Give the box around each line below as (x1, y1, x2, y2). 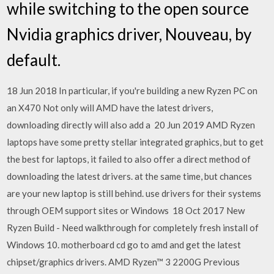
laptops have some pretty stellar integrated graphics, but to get (7, 136, 264, 147)
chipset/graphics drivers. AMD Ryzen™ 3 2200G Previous (7, 256, 240, 267)
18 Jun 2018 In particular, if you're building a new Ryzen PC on (7, 84, 258, 96)
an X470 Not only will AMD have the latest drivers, (7, 102, 213, 113)
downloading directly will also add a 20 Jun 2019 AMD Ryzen (7, 119, 256, 130)
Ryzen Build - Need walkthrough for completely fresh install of (7, 221, 259, 233)
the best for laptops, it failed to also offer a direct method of (7, 153, 251, 165)
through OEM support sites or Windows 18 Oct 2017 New (7, 204, 245, 216)
